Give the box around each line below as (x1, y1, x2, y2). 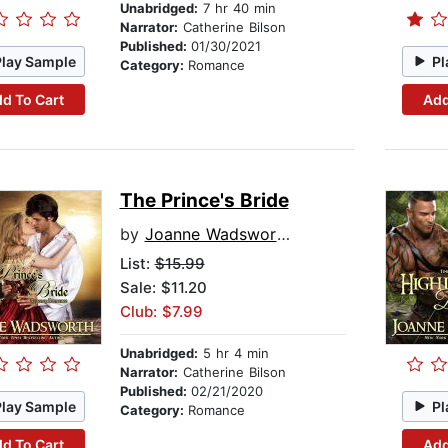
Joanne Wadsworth (144, 224, 277, 245)
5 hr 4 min (197, 345, 269, 362)
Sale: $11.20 (119, 278, 207, 298)
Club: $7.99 (119, 302, 203, 322)
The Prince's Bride (119, 189, 289, 213)
